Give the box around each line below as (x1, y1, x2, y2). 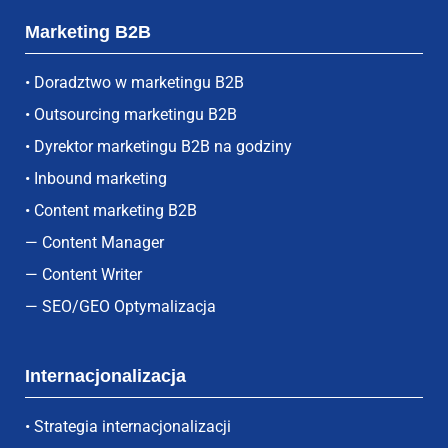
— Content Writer (25, 265, 142, 285)
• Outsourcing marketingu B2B (25, 105, 237, 125)
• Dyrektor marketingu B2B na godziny (25, 137, 292, 157)
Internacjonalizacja (25, 366, 186, 387)
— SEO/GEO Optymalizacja (25, 297, 216, 317)
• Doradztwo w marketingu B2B (25, 73, 244, 93)
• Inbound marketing (25, 169, 167, 189)
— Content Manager (25, 233, 164, 253)
